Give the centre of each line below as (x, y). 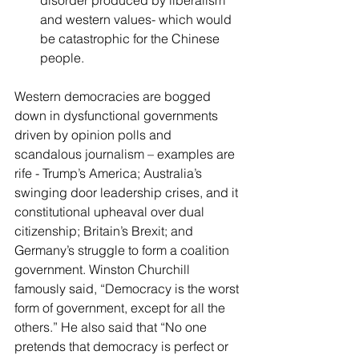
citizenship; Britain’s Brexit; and (105, 231)
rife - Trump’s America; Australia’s (110, 173)
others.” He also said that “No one (112, 327)
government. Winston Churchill (104, 269)
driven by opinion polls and (95, 135)
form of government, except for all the (121, 308)
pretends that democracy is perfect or (123, 346)
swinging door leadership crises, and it (128, 192)
